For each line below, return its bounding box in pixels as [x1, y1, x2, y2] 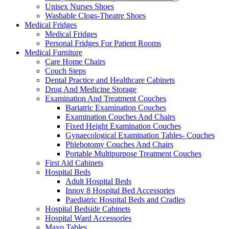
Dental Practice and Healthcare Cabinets [45, 75, 175, 84]
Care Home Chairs [45, 57, 105, 66]
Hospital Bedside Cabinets [45, 204, 130, 213]
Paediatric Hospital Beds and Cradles [65, 195, 185, 204]
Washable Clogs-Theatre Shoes [45, 11, 146, 20]
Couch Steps [45, 66, 86, 75]
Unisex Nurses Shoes [45, 2, 114, 11]
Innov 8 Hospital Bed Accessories [65, 186, 175, 195]
